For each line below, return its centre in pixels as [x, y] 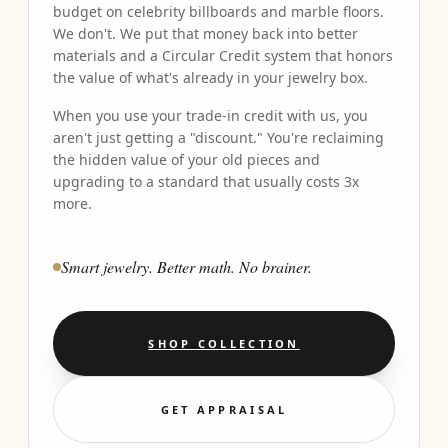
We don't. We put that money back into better [205, 33]
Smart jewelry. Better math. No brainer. [186, 266]
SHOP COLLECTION [224, 343]
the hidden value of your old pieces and [186, 159]
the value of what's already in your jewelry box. [210, 77]
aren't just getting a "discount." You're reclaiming [218, 137]
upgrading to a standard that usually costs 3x [206, 181]
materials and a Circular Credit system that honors [223, 55]
